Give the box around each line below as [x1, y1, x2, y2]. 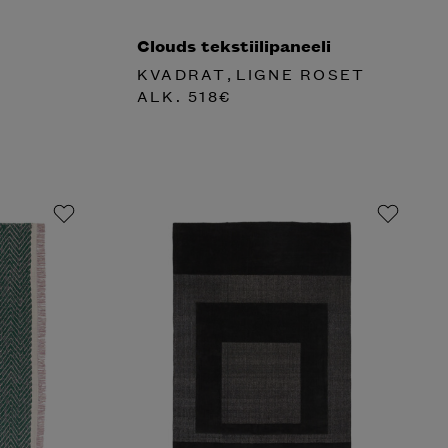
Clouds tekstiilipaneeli [137, 32, 331, 57]
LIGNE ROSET [235, 63, 366, 85]
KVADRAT [137, 63, 227, 85]
